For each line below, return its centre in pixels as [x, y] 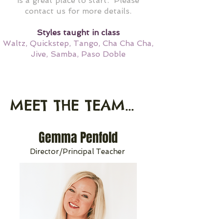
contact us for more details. [78, 11]
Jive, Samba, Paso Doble [78, 54]
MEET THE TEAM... [72, 105]
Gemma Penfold [78, 137]
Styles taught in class [78, 32]
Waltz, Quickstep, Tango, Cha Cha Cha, [78, 43]
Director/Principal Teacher [77, 151]
